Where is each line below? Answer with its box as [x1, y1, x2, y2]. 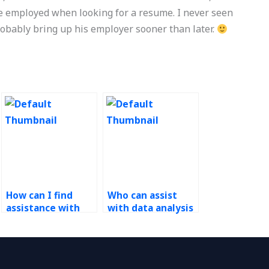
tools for [107, 227, 150, 240]
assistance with [6, 202, 80, 214]
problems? [6, 252, 56, 265]
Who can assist [107, 189, 178, 202]
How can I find [6, 189, 73, 202]
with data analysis [107, 202, 194, 214]
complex [6, 214, 46, 227]
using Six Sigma [107, 214, 181, 227]
